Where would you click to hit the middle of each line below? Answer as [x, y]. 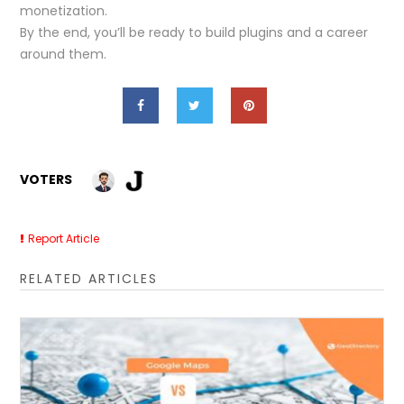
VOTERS [46, 179]
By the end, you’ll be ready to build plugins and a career [194, 32]
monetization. [64, 11]
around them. [64, 54]
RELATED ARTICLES [89, 278]
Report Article [64, 238]
